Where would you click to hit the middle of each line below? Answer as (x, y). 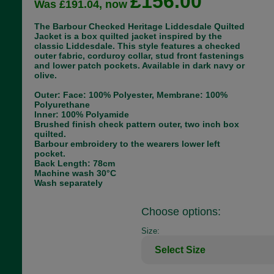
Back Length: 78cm (74, 163)
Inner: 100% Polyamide (81, 114)
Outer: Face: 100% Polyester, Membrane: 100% (131, 95)
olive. (45, 75)
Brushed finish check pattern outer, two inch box (136, 124)
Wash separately (68, 183)
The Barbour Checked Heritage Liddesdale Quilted (139, 26)
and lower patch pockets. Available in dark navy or (139, 65)
